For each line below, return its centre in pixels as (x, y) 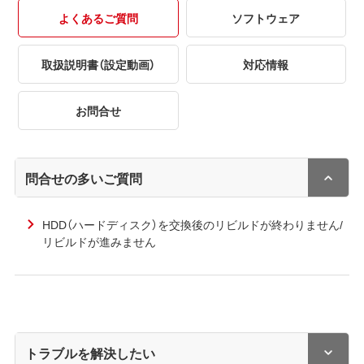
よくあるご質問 (98, 17)
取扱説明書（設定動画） (98, 64)
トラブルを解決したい (91, 352)
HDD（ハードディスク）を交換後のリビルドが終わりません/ (192, 225)
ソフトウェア (266, 17)
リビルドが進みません (99, 242)
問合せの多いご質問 (84, 178)
